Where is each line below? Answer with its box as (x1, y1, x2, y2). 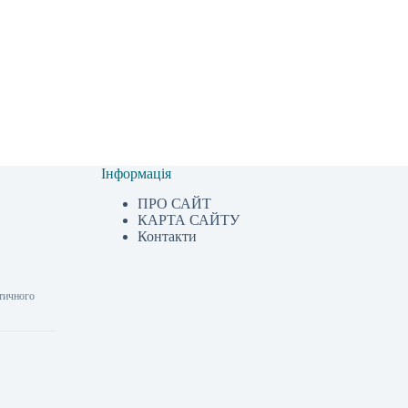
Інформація (101, 166, 172, 182)
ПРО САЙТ (138, 196, 212, 211)
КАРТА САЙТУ (138, 212, 240, 228)
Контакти (138, 229, 198, 244)
